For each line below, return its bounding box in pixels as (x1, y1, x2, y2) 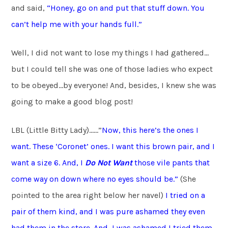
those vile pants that (132, 157, 210, 167)
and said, (11, 3, 47, 13)
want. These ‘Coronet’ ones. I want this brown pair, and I (11, 141, 215, 151)
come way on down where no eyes (11, 174, 136, 184)
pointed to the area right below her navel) (11, 190, 166, 200)
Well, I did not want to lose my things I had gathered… (11, 47, 209, 58)
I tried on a (165, 190, 206, 200)
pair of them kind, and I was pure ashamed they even (11, 206, 206, 216)
